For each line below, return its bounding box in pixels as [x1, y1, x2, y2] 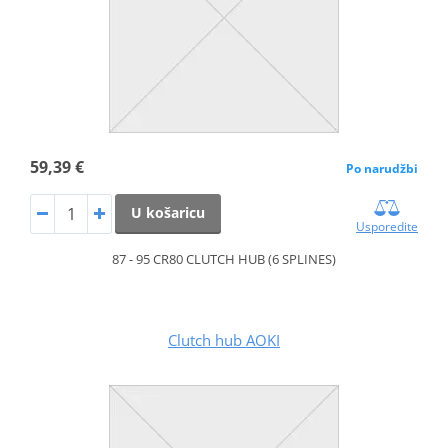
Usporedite [356, 217, 419, 235]
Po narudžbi [346, 159, 419, 177]
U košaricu [130, 202, 205, 222]
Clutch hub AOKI [168, 329, 280, 350]
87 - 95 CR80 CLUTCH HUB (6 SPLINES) [112, 249, 336, 268]
